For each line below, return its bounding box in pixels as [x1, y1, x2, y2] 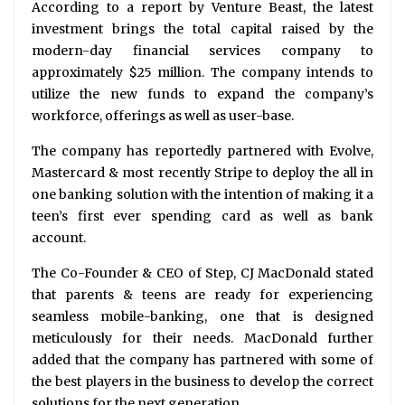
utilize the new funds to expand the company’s [32, 86, 373, 103]
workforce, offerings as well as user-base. [32, 108, 294, 125]
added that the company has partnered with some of [32, 352, 373, 369]
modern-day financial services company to [32, 42, 373, 60]
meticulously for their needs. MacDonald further [32, 330, 373, 347]
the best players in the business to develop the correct [32, 373, 373, 391]
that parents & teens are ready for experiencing [32, 287, 373, 304]
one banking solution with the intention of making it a [32, 186, 373, 203]
